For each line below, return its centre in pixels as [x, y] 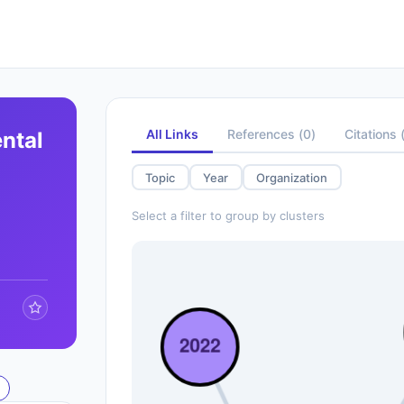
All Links [172, 134]
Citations [370, 134]
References [261, 134]
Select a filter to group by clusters [228, 216]
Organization [292, 177]
